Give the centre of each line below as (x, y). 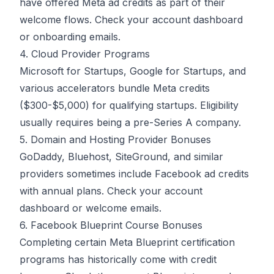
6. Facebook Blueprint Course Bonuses (111, 225)
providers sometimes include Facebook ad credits (134, 174)
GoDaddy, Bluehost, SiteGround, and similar (121, 157)
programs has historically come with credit (118, 260)
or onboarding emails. (70, 37)
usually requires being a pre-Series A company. (130, 123)
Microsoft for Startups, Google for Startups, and (133, 71)
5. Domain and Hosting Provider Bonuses (115, 140)
